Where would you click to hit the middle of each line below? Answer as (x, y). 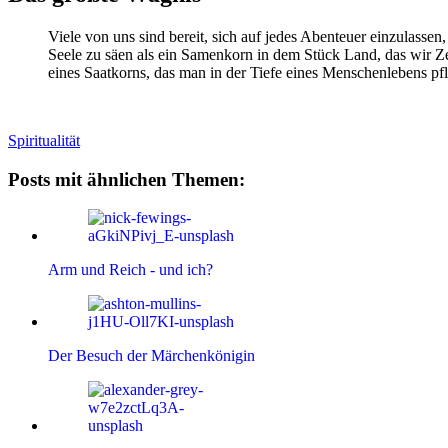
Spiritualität (44, 140)
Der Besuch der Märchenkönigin (151, 356)
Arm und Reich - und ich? (130, 270)
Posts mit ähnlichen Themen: (126, 179)
